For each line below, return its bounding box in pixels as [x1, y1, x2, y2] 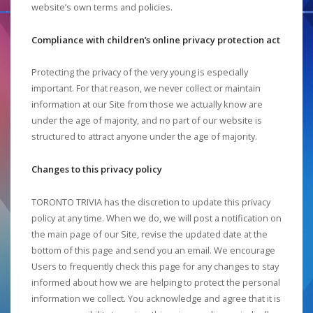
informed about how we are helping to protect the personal [31, 275, 280, 289]
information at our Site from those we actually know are [31, 98, 263, 111]
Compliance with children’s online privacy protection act [31, 33, 280, 46]
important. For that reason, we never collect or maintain [31, 82, 261, 95]
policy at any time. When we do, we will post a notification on [31, 211, 282, 224]
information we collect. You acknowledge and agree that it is [31, 291, 281, 305]
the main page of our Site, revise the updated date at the [31, 227, 268, 240]
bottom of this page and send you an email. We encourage [31, 243, 275, 256]
